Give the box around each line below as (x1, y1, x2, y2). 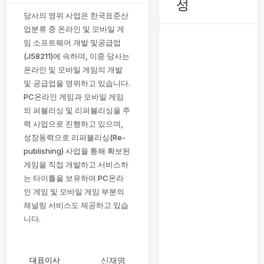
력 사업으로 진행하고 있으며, (24, 119, 123, 129)
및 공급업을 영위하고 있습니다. (24, 78, 130, 88)
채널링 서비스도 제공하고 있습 (24, 200, 128, 210)
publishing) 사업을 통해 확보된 (24, 146, 130, 156)
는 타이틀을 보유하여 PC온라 (24, 173, 124, 183)
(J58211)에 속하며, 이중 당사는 (24, 51, 130, 61)
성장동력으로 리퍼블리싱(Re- (24, 133, 126, 143)
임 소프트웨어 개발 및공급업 (24, 38, 121, 48)
